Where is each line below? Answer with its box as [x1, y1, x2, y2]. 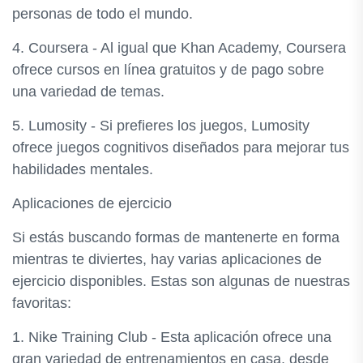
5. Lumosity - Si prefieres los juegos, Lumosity [12, 117, 310, 134]
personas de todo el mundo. [12, 6, 193, 22]
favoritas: [12, 295, 71, 311]
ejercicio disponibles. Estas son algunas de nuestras [12, 273, 350, 289]
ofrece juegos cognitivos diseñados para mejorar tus [12, 139, 349, 156]
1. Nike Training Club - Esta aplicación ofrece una [12, 329, 331, 345]
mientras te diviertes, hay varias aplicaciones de [12, 251, 322, 267]
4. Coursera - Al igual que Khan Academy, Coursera [12, 40, 346, 56]
